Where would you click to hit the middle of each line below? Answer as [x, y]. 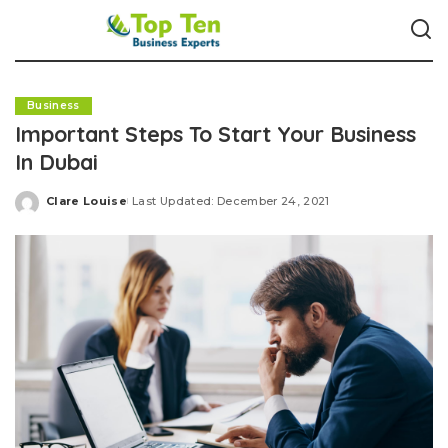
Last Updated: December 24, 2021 [231, 200]
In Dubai [56, 161]
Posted [69, 208]
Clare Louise [87, 200]
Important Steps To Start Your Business [215, 133]
